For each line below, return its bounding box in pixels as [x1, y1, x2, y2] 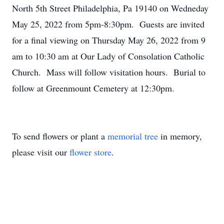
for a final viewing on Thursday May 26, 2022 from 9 [12, 34, 205, 46]
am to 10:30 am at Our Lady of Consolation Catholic [12, 50, 204, 62]
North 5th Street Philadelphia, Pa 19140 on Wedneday [12, 2, 208, 14]
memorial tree [107, 130, 158, 142]
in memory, [158, 130, 202, 142]
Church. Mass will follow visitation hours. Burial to [12, 66, 205, 78]
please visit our [12, 146, 69, 158]
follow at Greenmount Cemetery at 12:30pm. [12, 82, 180, 94]
